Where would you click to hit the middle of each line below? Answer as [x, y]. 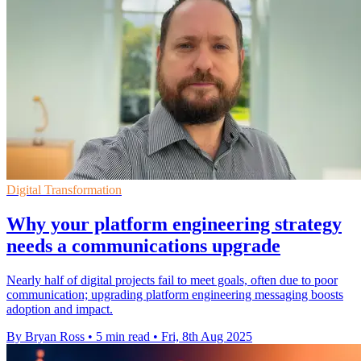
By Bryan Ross [46, 336]
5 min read [123, 336]
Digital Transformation [64, 189]
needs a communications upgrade [143, 245]
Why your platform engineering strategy [174, 224]
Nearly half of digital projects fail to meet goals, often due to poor [172, 280]
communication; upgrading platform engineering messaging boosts [175, 294]
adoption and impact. [60, 309]
